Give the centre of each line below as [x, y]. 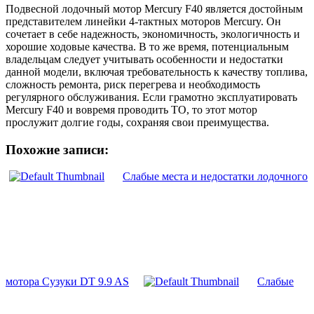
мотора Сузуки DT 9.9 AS [67, 282]
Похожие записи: [57, 149]
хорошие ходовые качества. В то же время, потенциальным [147, 46]
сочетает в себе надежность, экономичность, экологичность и [153, 34]
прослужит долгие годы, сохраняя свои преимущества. [137, 122]
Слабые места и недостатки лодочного [215, 177]
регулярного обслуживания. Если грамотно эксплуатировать [151, 97]
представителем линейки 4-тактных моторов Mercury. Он [143, 21]
